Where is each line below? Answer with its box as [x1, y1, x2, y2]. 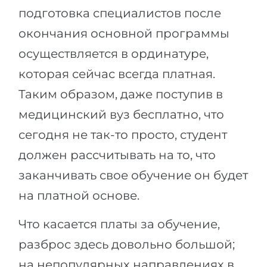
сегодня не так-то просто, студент [18, 128, 227, 142]
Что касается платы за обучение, [18, 217, 220, 231]
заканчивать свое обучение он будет [18, 168, 248, 182]
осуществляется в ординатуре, [18, 46, 209, 61]
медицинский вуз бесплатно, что [18, 107, 224, 122]
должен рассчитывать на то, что [18, 148, 216, 162]
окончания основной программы [18, 26, 229, 41]
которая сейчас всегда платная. [18, 67, 215, 81]
